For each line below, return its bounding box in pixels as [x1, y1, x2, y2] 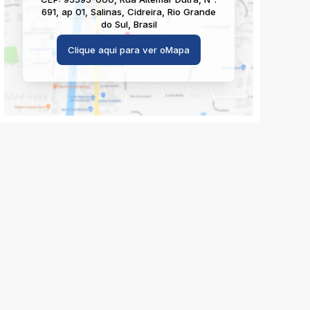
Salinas [91, 6, 122, 17]
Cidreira [127, 6, 162, 17]
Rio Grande [167, 6, 216, 17]
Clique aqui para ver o [68, 44, 165, 55]
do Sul [100, 19, 128, 30]
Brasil [133, 19, 157, 30]
